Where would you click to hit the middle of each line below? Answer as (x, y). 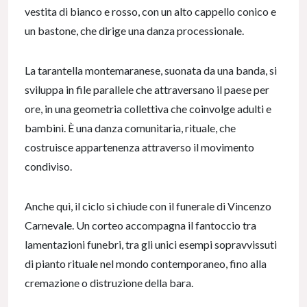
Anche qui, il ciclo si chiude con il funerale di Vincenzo (148, 206)
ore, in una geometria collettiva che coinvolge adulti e (148, 109)
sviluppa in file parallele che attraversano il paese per (147, 90)
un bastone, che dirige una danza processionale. (135, 31)
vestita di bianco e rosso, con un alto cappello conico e (150, 12)
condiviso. (48, 167)
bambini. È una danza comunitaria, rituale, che (130, 128)
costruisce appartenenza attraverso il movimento (139, 147)
